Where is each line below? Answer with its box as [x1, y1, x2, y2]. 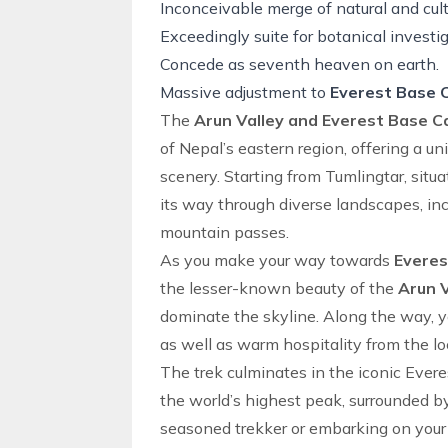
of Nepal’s [160, 138, 238, 158]
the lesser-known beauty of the [160, 278, 398, 298]
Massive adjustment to [160, 82, 330, 102]
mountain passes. [160, 222, 289, 242]
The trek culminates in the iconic [160, 362, 405, 382]
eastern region [238, 138, 344, 158]
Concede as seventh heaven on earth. [160, 54, 439, 74]
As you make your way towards [160, 250, 394, 270]
